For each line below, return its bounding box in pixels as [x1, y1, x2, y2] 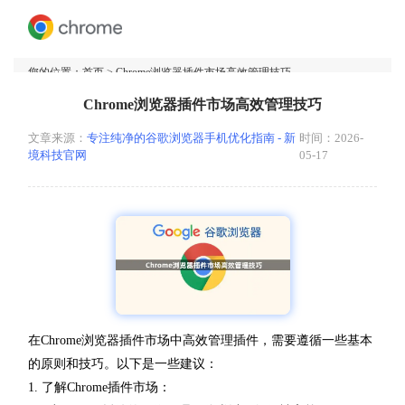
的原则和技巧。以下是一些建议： [28, 356, 218, 371]
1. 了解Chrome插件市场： [28, 380, 171, 394]
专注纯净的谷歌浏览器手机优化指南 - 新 [87, 132, 296, 146]
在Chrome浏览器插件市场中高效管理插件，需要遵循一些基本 [28, 333, 372, 347]
